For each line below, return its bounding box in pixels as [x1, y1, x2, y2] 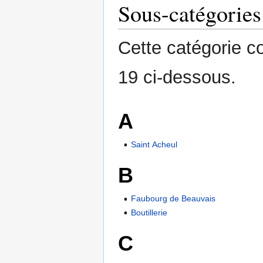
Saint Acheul [131, 139, 178, 149]
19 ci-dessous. [118, 67, 236, 88]
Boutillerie [131, 207, 168, 217]
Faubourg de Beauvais [131, 194, 216, 204]
